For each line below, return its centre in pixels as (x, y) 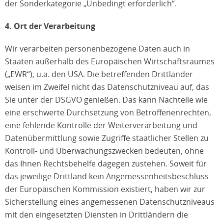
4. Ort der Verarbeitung (50, 26)
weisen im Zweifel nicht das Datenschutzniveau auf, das (107, 87)
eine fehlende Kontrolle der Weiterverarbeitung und (101, 125)
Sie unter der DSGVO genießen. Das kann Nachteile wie (106, 100)
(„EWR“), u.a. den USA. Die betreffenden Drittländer (99, 74)
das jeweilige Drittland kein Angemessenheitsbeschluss (107, 176)
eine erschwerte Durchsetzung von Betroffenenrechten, (108, 112)
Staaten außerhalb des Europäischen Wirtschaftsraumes (110, 61)
